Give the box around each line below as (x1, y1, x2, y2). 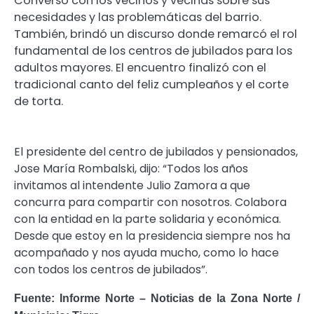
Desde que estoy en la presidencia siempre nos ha (14, 228, 290, 245)
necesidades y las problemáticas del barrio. (14, 9, 261, 26)
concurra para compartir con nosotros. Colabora (14, 194, 287, 211)
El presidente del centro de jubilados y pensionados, (14, 144, 298, 161)
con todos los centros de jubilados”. (14, 261, 207, 278)
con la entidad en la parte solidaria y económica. (14, 211, 281, 228)
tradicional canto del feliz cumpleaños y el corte (14, 76, 289, 93)
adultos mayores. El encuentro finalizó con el (14, 60, 266, 76)
